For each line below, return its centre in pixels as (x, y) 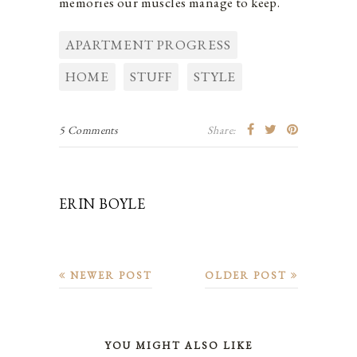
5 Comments (89, 129)
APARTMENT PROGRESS (148, 44)
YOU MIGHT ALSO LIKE (178, 345)
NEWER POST (109, 275)
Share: (221, 129)
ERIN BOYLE (102, 203)
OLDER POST (248, 275)
